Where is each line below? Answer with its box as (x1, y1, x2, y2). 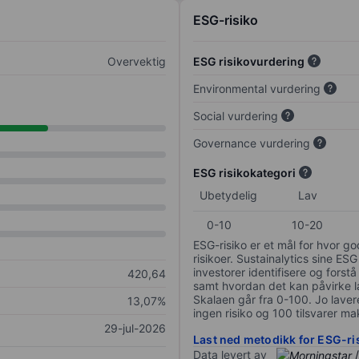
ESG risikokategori (193, 166, 296, 180)
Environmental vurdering (193, 82, 321, 96)
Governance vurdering (193, 136, 310, 151)
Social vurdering (193, 109, 278, 123)
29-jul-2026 (104, 321, 166, 336)
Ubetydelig (200, 188, 257, 203)
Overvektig (107, 54, 166, 69)
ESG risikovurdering (193, 54, 305, 69)
